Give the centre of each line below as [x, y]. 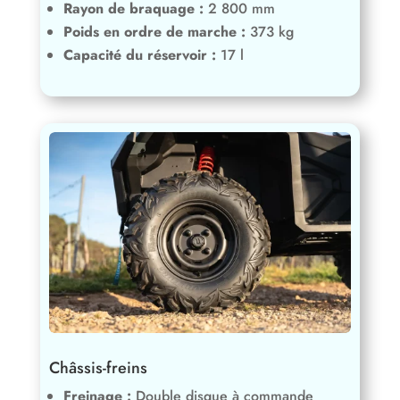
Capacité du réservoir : [139, 54]
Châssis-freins [98, 368]
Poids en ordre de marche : [154, 31]
